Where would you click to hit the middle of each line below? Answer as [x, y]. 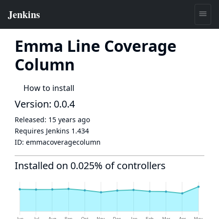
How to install [49, 88]
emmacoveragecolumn [63, 142]
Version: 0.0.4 [45, 104]
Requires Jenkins [43, 131]
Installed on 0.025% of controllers [90, 165]
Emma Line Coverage [96, 46]
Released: [32, 120]
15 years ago [69, 120]
